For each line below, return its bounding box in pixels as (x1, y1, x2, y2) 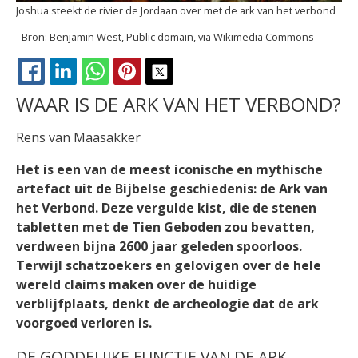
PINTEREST (157, 82, 219, 97)
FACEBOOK (61, 82, 124, 97)
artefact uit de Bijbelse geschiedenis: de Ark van (16, 180, 328, 198)
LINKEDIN (93, 82, 145, 97)
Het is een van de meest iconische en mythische (16, 161, 323, 179)
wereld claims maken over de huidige (16, 276, 257, 294)
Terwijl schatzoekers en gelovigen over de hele (16, 257, 321, 275)
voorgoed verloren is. (16, 314, 152, 332)
